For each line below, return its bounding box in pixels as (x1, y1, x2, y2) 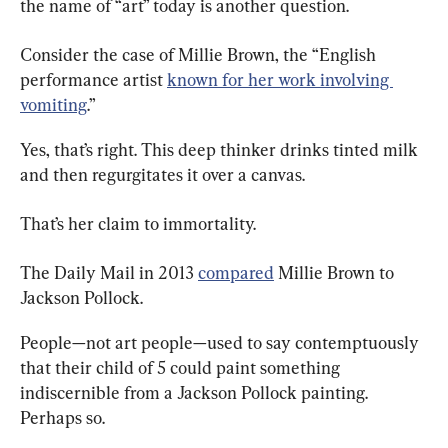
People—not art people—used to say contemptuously (20, 332, 423, 354)
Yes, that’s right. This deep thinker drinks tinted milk (20, 139, 422, 161)
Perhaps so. (20, 407, 105, 429)
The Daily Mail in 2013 (20, 262, 198, 284)
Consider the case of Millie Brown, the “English (20, 44, 380, 66)
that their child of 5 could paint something (20, 357, 344, 379)
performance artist (20, 69, 167, 91)
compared (198, 262, 274, 284)
